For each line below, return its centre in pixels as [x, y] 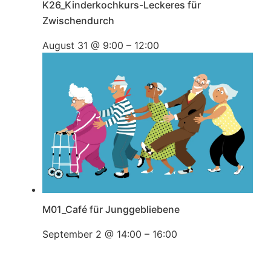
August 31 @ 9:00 [83, 46]
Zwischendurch [78, 21]
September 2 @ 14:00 [92, 234]
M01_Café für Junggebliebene [111, 210]
